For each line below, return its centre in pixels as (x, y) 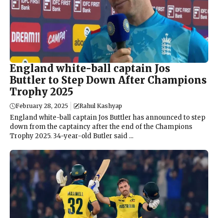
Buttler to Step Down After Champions (108, 80)
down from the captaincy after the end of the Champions (101, 127)
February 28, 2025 (42, 106)
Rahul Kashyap (101, 106)
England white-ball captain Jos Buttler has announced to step (108, 117)
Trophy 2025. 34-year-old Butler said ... (72, 136)
